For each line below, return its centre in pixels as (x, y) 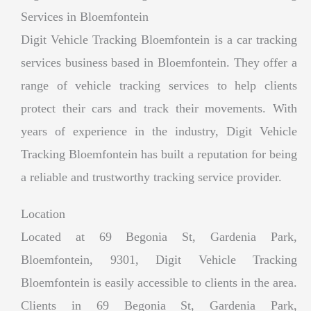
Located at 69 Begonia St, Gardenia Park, (159, 236)
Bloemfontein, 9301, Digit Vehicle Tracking (159, 259)
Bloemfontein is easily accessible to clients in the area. (159, 282)
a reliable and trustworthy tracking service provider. (151, 177)
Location (43, 213)
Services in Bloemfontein (85, 16)
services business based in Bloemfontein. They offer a (159, 62)
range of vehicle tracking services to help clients (159, 85)
